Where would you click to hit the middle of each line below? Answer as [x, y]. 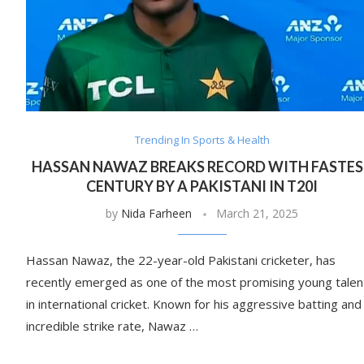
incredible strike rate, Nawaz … [112, 326]
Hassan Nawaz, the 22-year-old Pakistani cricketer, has [181, 260]
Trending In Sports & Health [202, 140]
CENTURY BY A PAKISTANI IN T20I [202, 186]
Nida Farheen [157, 214]
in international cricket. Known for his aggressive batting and [194, 304]
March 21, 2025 [258, 214]
